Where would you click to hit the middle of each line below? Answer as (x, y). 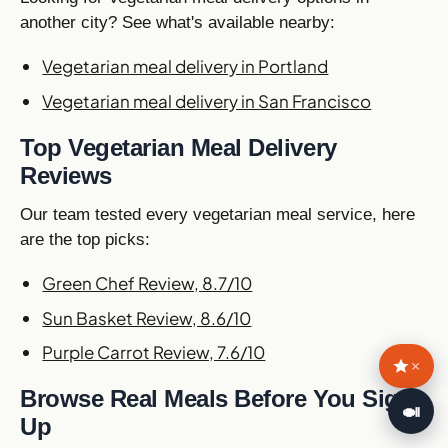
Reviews (66, 175)
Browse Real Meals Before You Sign (217, 399)
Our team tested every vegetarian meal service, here (217, 214)
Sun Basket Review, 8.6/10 (147, 317)
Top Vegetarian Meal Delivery (178, 147)
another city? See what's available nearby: (177, 22)
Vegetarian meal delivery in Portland (185, 66)
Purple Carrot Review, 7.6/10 (154, 352)
